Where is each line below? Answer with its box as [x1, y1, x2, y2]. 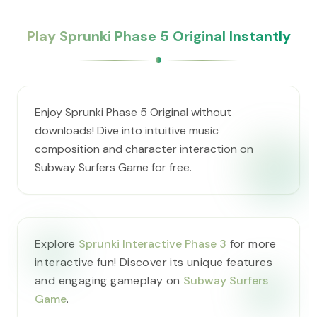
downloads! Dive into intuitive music [35, 123, 219, 138]
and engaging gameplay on [35, 273, 183, 288]
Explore [35, 236, 79, 251]
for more [226, 236, 277, 251]
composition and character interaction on [35, 142, 253, 156]
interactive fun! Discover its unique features [35, 255, 272, 270]
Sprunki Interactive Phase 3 [79, 236, 227, 251]
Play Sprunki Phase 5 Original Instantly [26, 27, 291, 45]
